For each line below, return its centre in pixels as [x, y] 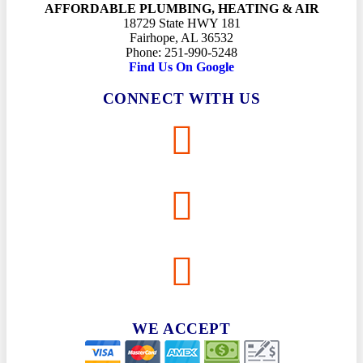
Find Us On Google [181, 66]
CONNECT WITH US [181, 98]
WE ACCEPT [181, 328]
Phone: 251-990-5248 [181, 52]
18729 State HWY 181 [181, 23]
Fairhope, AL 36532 [181, 37]
